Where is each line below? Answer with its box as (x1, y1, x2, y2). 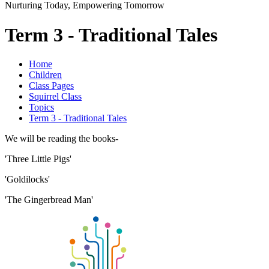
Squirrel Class (29, 91, 82, 101)
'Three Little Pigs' (5, 153, 74, 164)
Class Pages (29, 80, 74, 91)
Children (29, 69, 62, 80)
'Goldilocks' (5, 174, 50, 184)
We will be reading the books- (5, 133, 121, 144)
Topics (29, 101, 54, 112)
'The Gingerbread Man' (5, 194, 93, 205)
